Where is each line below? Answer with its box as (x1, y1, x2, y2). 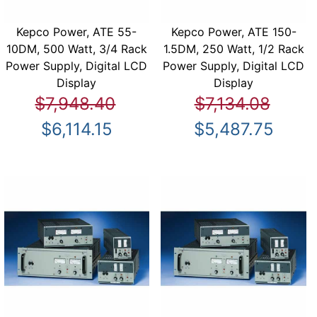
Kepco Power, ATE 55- (16, 24, 137, 39)
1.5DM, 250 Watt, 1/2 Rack (163, 41, 304, 56)
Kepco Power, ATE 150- (171, 24, 296, 39)
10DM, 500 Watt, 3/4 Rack (6, 41, 147, 56)
